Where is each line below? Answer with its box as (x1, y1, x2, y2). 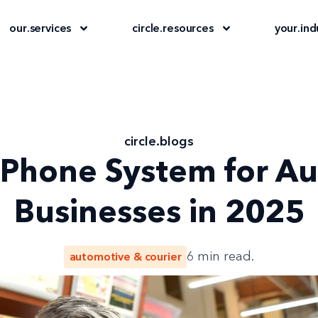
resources (163, 21, 214, 35)
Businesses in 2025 (13, 192, 305, 230)
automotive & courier (69, 250, 182, 263)
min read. (197, 250, 255, 263)
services (29, 21, 72, 35)
